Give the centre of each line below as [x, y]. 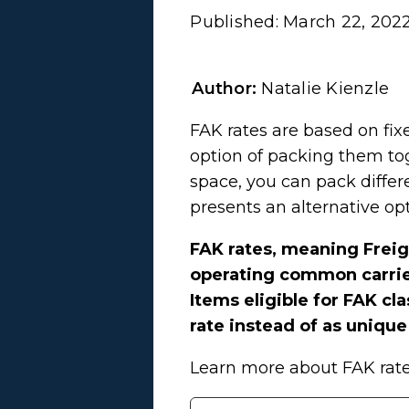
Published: [237, 21]
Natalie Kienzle [325, 88]
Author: [227, 88]
